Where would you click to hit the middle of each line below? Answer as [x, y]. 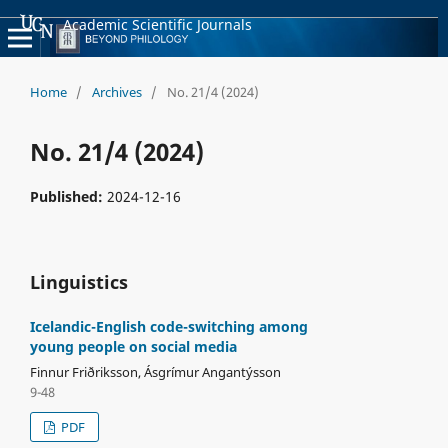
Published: [68, 196]
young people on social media [133, 346]
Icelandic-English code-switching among [168, 326]
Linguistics [78, 281]
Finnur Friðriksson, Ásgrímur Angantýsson [155, 371]
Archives [116, 91]
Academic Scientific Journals [157, 24]
